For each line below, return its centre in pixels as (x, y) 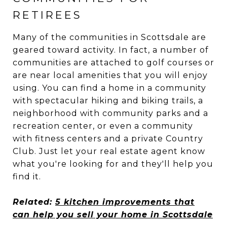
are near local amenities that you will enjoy (110, 75)
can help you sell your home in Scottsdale (113, 214)
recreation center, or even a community (103, 126)
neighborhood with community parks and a (110, 113)
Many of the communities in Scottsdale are (109, 37)
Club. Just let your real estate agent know (109, 151)
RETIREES (47, 15)
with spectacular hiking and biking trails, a (108, 100)
